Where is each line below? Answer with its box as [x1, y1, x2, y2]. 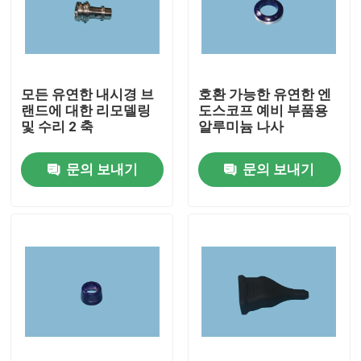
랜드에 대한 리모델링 [21, 102, 151, 119]
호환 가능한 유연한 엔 [197, 86, 331, 103]
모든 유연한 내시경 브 [21, 86, 155, 103]
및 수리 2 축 [21, 118, 94, 135]
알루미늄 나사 [197, 118, 284, 135]
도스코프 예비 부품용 [197, 102, 328, 119]
